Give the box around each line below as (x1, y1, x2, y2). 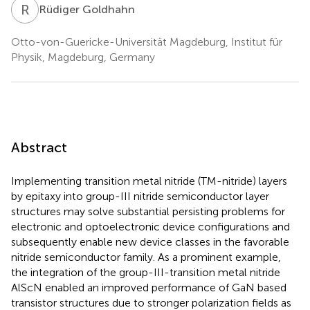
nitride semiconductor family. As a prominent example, (11, 250, 281, 264)
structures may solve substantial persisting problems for (11, 204, 285, 218)
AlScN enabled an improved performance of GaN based (11, 280, 286, 294)
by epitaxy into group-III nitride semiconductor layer (11, 189, 269, 203)
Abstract (11, 138, 67, 156)
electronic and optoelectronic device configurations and (11, 219, 290, 233)
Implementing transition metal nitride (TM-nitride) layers (11, 174, 287, 188)
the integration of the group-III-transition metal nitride (11, 265, 280, 279)
